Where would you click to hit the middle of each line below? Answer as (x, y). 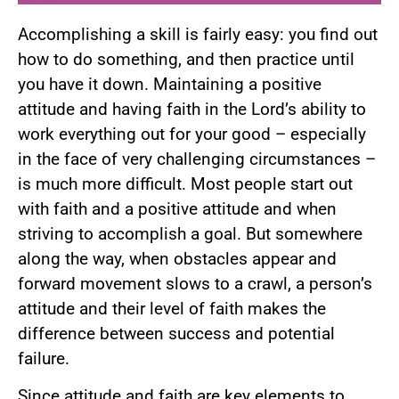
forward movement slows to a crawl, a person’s (195, 283)
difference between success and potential (176, 333)
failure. (44, 358)
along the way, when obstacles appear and (177, 258)
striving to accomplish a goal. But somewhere (190, 233)
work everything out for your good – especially (192, 134)
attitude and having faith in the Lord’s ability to (192, 109)
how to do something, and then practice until (186, 59)
